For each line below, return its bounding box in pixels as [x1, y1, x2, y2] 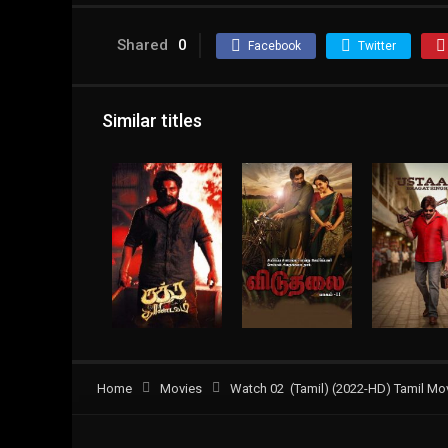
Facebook [248, 38, 301, 53]
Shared [117, 35, 168, 54]
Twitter [358, 38, 396, 53]
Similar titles [102, 109, 202, 131]
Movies [160, 380, 202, 396]
